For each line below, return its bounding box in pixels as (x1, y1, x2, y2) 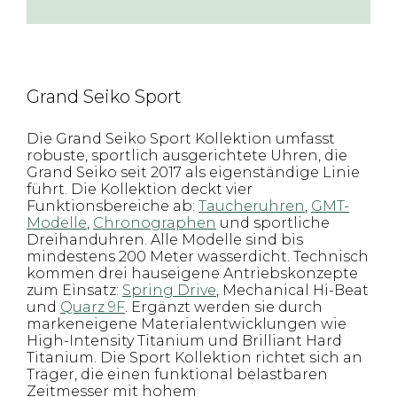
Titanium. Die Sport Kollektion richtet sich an (27, 349, 362, 366)
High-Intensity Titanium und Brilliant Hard (27, 332, 342, 349)
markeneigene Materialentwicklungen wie (27, 315, 346, 332)
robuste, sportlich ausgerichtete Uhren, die (27, 147, 347, 164)
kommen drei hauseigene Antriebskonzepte (27, 265, 358, 282)
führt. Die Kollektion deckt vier (27, 181, 253, 198)
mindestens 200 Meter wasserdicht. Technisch (27, 248, 369, 265)
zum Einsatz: (27, 282, 122, 299)
